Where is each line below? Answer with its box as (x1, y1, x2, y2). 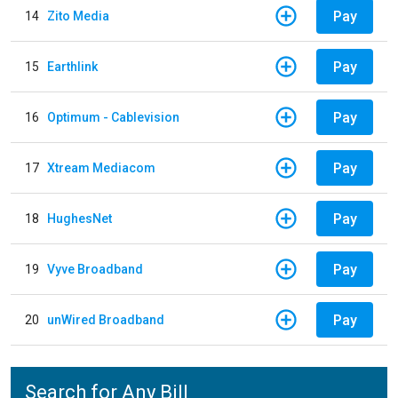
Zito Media (47, 8, 109, 23)
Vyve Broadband (47, 261, 143, 276)
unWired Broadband (47, 312, 164, 327)
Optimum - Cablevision (47, 109, 179, 124)
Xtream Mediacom (47, 160, 155, 175)
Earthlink (47, 59, 98, 74)
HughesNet (47, 211, 112, 226)
